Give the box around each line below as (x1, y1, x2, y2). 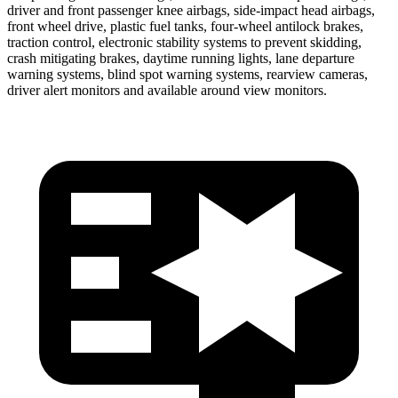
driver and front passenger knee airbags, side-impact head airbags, (7, 2, 375, 18)
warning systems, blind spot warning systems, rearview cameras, (7, 66, 368, 82)
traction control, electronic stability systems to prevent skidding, (7, 34, 362, 50)
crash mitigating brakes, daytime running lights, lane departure (7, 50, 354, 66)
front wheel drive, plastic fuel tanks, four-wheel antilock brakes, (7, 18, 363, 34)
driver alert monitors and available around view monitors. (7, 82, 327, 98)
